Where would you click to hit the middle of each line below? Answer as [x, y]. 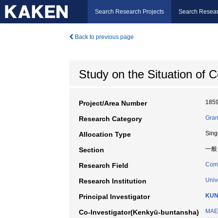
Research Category [110, 119]
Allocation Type [105, 134]
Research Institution [113, 181]
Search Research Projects [129, 12]
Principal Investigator [114, 197]
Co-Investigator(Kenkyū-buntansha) [139, 212]
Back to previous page [104, 37]
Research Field [104, 165]
